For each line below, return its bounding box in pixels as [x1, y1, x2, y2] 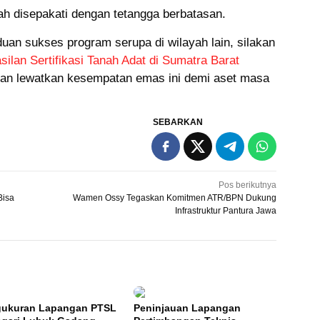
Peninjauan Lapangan [134, 302, 241, 314]
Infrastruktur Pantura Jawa [175, 206, 277, 216]
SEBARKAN [153, 117, 204, 128]
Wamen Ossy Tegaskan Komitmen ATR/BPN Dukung [73, 193, 277, 204]
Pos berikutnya [219, 180, 277, 191]
